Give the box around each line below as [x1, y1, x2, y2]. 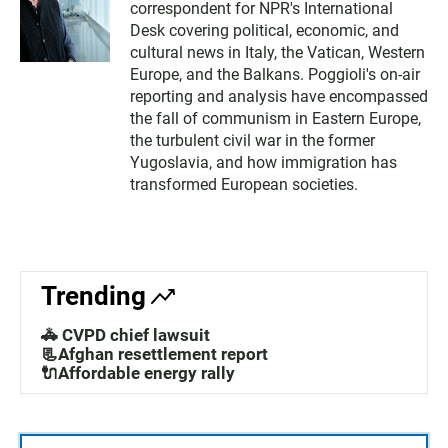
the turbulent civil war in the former [130, 131, 375, 151]
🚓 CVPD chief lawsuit [41, 325, 210, 346]
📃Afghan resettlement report [41, 344, 268, 365]
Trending [41, 281, 146, 312]
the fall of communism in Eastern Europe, [130, 109, 421, 129]
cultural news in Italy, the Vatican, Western [130, 43, 425, 63]
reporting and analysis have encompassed [130, 87, 428, 107]
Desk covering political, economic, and [130, 21, 399, 41]
